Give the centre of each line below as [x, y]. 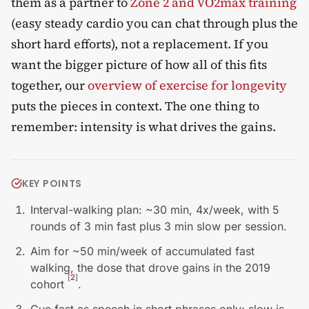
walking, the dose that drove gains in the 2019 [150, 268]
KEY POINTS [52, 184]
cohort [49, 285]
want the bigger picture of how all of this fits [139, 65]
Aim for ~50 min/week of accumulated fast [142, 251]
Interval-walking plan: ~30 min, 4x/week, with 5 [155, 210]
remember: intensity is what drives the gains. [143, 127]
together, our [49, 86]
